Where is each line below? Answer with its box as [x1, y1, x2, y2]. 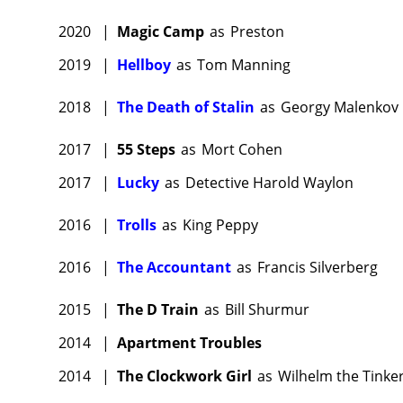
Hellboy [117, 55, 171, 76]
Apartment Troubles [117, 333, 262, 354]
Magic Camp [117, 22, 204, 42]
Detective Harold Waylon [185, 173, 354, 193]
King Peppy [183, 215, 258, 236]
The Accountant [117, 257, 231, 278]
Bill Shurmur [225, 300, 309, 320]
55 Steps [117, 139, 175, 160]
